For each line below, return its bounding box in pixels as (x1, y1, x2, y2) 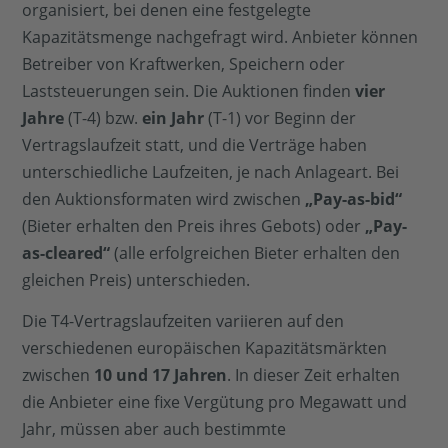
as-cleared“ (22, 241, 111, 264)
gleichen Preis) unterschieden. (22, 268, 251, 291)
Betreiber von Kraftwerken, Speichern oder (22, 52, 346, 75)
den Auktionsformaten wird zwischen (22, 187, 306, 210)
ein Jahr (142, 106, 205, 129)
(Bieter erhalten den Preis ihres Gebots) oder (22, 214, 366, 237)
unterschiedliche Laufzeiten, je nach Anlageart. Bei (22, 160, 400, 183)
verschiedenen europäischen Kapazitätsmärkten (22, 337, 388, 360)
